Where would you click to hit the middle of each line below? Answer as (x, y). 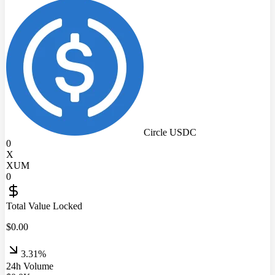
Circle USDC (170, 132)
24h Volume (30, 266)
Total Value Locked (44, 206)
